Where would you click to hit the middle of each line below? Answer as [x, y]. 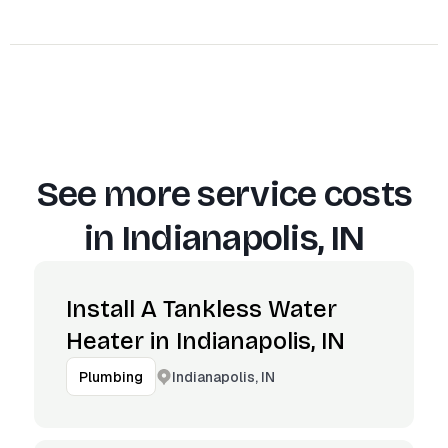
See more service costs [224, 194]
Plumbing [111, 377]
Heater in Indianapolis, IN [205, 341]
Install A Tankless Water [201, 309]
